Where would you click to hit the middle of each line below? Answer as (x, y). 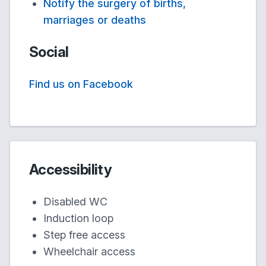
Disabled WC (75, 202)
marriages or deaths (95, 20)
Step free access (84, 235)
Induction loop (78, 218)
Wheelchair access (89, 251)
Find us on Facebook (81, 84)
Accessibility (71, 170)
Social (49, 52)
